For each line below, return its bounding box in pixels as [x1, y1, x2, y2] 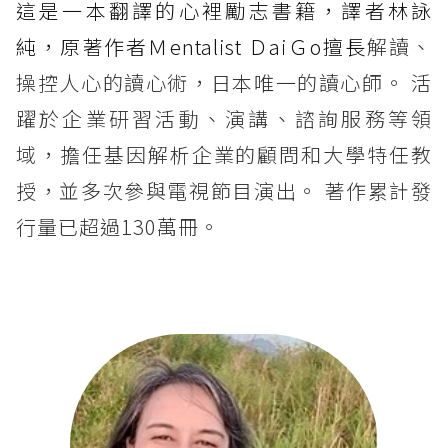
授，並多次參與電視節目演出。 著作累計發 [16, 175, 432, 205]
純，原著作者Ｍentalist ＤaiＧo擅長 [16, 31, 368, 61]
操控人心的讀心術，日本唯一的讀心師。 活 [16, 67, 432, 97]
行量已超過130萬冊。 [16, 211, 220, 241]
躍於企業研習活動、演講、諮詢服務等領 [16, 103, 432, 133]
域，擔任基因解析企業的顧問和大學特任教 [16, 139, 432, 169]
